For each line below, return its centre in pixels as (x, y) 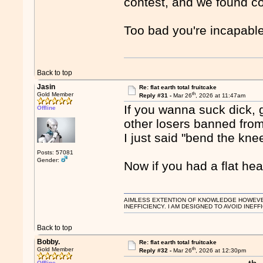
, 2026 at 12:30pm (220, 251)
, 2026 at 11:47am (220, 96)
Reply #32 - (156, 251)
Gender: (49, 160)
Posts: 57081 (55, 152)
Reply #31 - (156, 96)
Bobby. (49, 242)
